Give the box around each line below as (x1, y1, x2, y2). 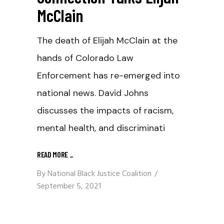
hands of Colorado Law (37, 52, 133, 64)
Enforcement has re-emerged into (37, 69, 180, 82)
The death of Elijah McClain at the (37, 34, 177, 47)
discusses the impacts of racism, (37, 104, 173, 117)
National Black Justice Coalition (47, 167, 151, 181)
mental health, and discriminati (37, 122, 165, 134)
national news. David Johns (37, 87, 148, 99)
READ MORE (37, 149, 69, 159)
